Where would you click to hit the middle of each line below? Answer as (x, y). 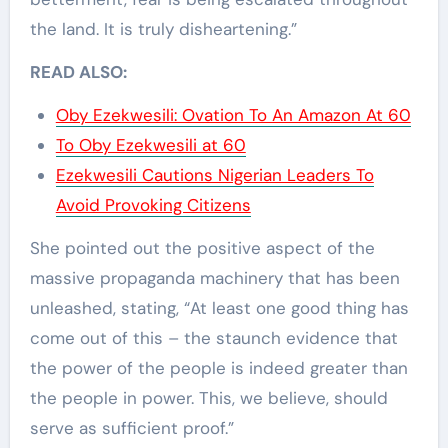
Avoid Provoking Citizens (153, 205)
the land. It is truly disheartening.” (163, 29)
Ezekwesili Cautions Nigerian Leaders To (214, 175)
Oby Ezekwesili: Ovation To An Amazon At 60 (233, 115)
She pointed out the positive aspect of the (202, 248)
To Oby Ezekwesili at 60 (150, 145)
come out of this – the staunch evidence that (213, 338)
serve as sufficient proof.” (131, 428)
